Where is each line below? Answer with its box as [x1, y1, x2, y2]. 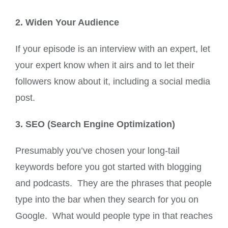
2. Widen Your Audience [15, 17, 119, 27]
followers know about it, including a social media [15, 76, 210, 87]
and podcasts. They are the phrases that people [15, 178, 212, 188]
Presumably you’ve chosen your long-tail [15, 145, 180, 156]
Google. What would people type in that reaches [15, 210, 213, 221]
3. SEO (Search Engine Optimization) [15, 119, 175, 129]
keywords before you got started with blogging [15, 161, 202, 172]
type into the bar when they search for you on [15, 194, 198, 205]
